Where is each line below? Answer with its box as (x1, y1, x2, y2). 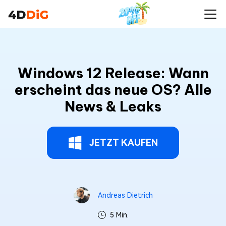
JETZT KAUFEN (89, 137, 158, 148)
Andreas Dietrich (97, 191, 153, 199)
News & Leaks (65, 97, 161, 115)
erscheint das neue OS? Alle (14, 81, 212, 98)
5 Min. (109, 211, 129, 219)
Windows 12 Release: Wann (17, 64, 209, 82)
